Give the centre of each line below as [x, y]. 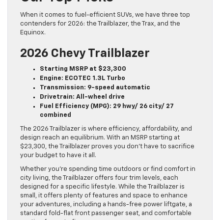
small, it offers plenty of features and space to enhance [104, 195]
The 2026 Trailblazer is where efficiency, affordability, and [106, 129]
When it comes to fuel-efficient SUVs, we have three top [105, 15]
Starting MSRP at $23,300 [83, 69]
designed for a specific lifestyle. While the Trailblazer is [102, 187]
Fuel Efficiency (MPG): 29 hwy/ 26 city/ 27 [107, 106]
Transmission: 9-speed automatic [95, 87]
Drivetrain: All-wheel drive [82, 97]
